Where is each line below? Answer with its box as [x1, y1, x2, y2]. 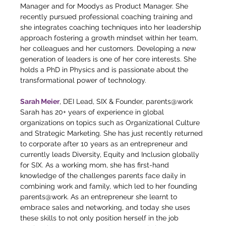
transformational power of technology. [20, 76, 146, 84]
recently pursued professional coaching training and [20, 13, 195, 21]
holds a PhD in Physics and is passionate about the [20, 66, 190, 74]
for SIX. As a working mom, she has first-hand [20, 161, 171, 169]
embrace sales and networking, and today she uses [20, 203, 192, 211]
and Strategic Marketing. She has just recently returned [20, 129, 205, 137]
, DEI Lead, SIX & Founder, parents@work [60, 97, 193, 105]
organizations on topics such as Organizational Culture [20, 119, 202, 127]
